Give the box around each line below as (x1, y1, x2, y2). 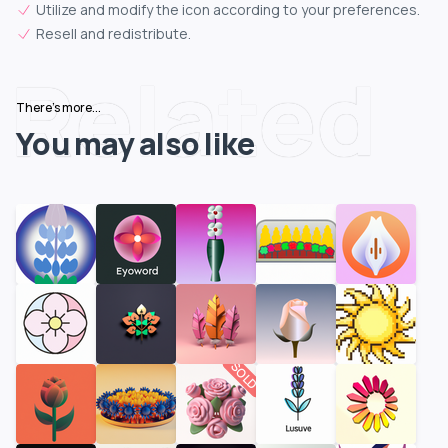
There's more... (16, 99, 101, 117)
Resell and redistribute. (36, 24, 191, 44)
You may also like (16, 123, 255, 165)
